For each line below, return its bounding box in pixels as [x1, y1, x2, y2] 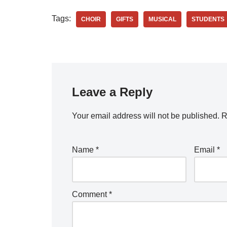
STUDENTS [192, 16, 224, 23]
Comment [72, 190, 109, 199]
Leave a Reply [72, 85, 153, 99]
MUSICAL [148, 16, 176, 23]
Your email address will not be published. [72, 111, 219, 120]
